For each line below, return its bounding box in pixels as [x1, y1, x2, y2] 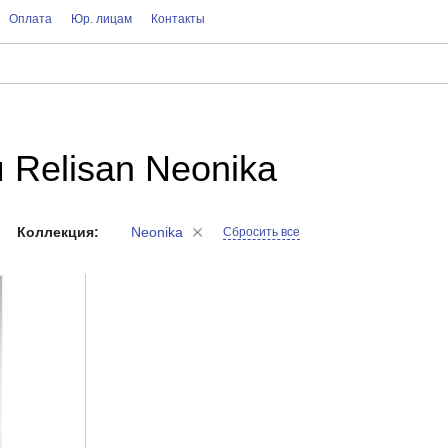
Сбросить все [222, 224, 300, 239]
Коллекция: [16, 224, 99, 240]
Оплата [8, 12, 52, 26]
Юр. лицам [70, 12, 132, 26]
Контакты [150, 12, 205, 26]
